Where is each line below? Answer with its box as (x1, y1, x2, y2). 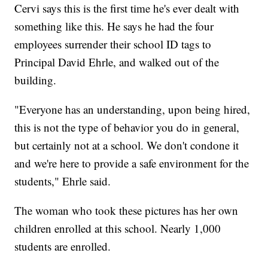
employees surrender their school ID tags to (14, 36, 212, 52)
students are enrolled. (14, 239, 111, 254)
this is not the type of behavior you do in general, (14, 120, 240, 135)
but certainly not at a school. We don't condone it (14, 138, 239, 153)
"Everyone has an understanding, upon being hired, (14, 102, 251, 117)
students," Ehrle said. (14, 173, 111, 189)
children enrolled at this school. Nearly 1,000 (14, 221, 221, 236)
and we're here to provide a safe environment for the (14, 156, 249, 171)
